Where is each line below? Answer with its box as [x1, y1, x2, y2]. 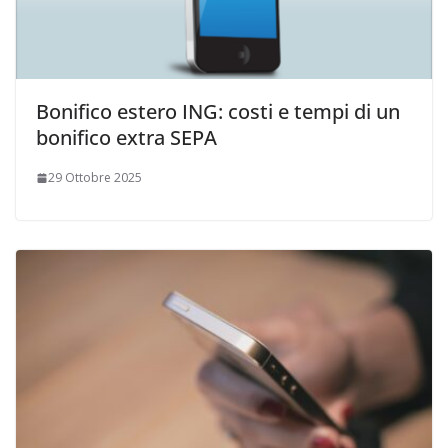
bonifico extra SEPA [36, 124, 217, 152]
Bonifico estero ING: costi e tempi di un [36, 98, 400, 126]
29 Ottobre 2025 [48, 169, 142, 187]
